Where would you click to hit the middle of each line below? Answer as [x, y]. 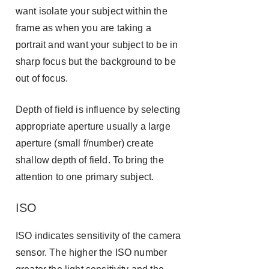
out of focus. [42, 78]
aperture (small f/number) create [85, 143]
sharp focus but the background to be [96, 62]
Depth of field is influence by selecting [98, 110]
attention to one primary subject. [85, 177]
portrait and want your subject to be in [97, 45]
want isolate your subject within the [92, 11]
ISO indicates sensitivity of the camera [98, 236]
